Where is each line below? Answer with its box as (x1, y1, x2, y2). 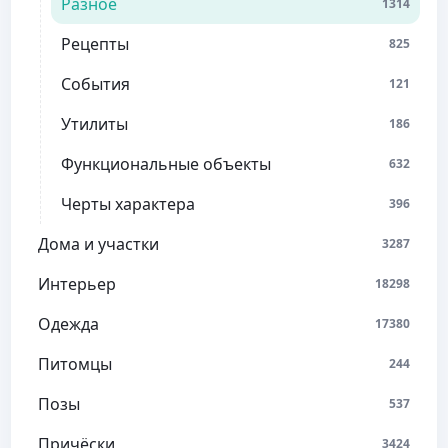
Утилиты (61, 113, 128, 136)
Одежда (38, 313, 99, 336)
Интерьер (38, 273, 116, 296)
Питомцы (38, 353, 112, 376)
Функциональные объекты (61, 153, 271, 176)
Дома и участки (38, 233, 159, 256)
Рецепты (61, 33, 129, 56)
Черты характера (61, 193, 195, 216)
